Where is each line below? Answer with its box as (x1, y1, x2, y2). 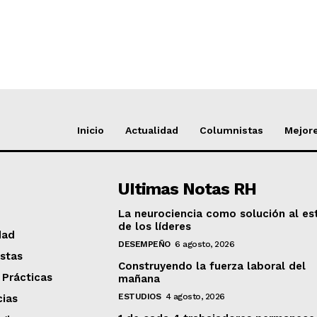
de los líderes (118, 219, 192, 233)
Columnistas (200, 124, 263, 136)
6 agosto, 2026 (175, 238, 235, 249)
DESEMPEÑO (118, 238, 171, 249)
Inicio (77, 124, 104, 136)
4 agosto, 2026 (165, 291, 225, 301)
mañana (118, 272, 161, 285)
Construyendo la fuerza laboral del (118, 259, 306, 272)
